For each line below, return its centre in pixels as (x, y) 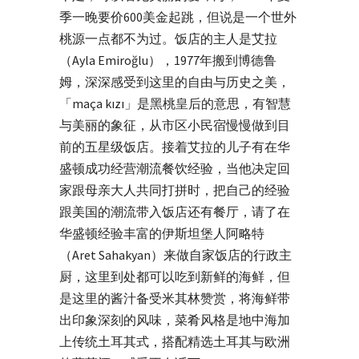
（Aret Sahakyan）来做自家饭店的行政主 (175, 254)
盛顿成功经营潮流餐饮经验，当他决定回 (175, 168)
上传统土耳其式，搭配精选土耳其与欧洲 (175, 341)
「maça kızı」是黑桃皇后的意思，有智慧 (175, 103)
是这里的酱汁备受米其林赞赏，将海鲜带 (175, 298)
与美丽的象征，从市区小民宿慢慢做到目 (175, 125)
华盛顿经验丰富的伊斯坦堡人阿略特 (162, 233)
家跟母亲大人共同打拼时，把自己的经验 (175, 190)
